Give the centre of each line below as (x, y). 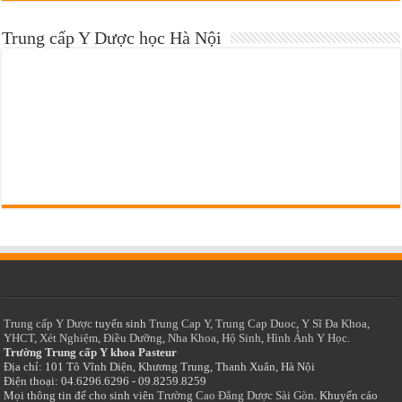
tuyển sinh (121, 324)
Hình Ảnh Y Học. (309, 338)
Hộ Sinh (242, 338)
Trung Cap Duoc (256, 324)
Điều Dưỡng (133, 338)
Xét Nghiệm (69, 338)
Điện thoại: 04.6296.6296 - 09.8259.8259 (105, 381)
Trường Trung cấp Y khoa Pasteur (91, 353)
